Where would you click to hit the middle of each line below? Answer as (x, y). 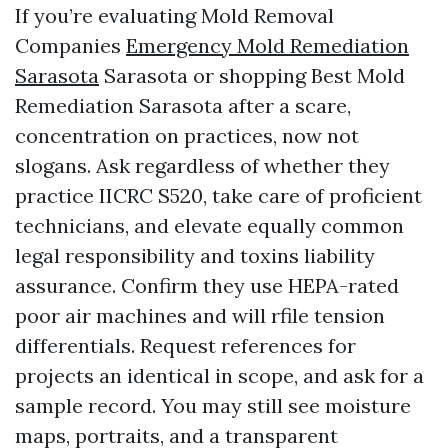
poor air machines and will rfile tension (200, 315)
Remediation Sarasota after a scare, (183, 105)
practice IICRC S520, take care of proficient (218, 195)
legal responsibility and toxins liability (195, 255)
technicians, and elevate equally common (209, 225)
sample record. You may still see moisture (213, 405)
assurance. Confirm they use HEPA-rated (207, 285)
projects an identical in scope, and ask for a (219, 375)
